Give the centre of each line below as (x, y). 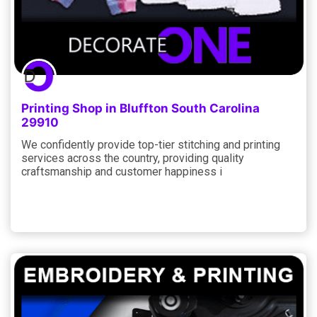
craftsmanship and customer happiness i (122, 171)
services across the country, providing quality (133, 158)
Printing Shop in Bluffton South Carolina (140, 108)
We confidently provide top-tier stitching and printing (151, 144)
